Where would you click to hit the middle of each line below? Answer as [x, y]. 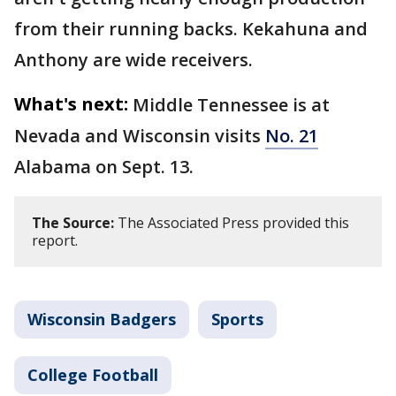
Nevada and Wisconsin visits [140, 136]
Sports [237, 320]
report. [55, 241]
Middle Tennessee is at [231, 105]
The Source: [73, 223]
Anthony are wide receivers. [133, 60]
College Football [93, 375]
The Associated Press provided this [232, 223]
